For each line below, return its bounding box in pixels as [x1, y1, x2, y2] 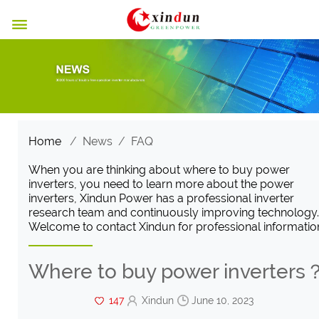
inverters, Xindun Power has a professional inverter [28, 191, 294, 205]
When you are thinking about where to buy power [28, 162, 290, 177]
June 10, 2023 [192, 294, 254, 306]
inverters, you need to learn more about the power [28, 177, 294, 191]
